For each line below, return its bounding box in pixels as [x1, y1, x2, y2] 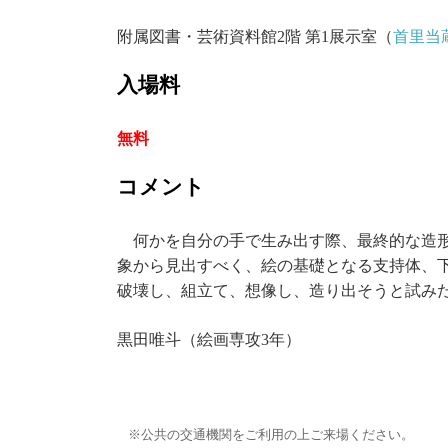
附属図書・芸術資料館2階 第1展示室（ [117, 28, 393, 46]
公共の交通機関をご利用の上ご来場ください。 [141, 427, 415, 442]
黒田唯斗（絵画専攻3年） [117, 330, 301, 348]
